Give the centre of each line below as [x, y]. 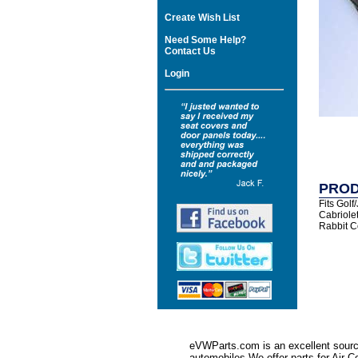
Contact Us [190, 51]
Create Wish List [202, 18]
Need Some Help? [205, 40]
